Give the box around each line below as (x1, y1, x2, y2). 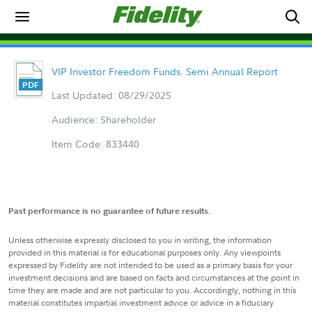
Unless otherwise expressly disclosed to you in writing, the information (8, 234, 272, 246)
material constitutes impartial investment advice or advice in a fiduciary (8, 297, 274, 309)
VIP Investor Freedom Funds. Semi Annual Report (51, 65, 278, 78)
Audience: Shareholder (51, 113, 156, 126)
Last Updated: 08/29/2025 (51, 88, 171, 102)
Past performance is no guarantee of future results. (8, 205, 211, 217)
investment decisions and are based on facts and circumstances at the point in (8, 272, 299, 283)
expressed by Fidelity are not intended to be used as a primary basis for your (8, 259, 292, 271)
